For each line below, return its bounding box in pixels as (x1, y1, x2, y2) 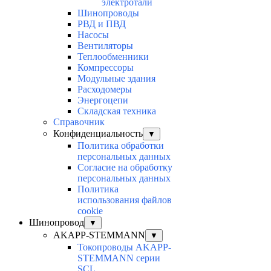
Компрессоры (77, 62, 134, 73)
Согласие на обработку (77, 162, 172, 173)
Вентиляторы (77, 41, 133, 51)
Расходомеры (77, 84, 132, 95)
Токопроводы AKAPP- (77, 242, 171, 253)
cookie (77, 206, 103, 217)
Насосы (77, 30, 109, 41)
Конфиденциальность (53, 128, 143, 139)
